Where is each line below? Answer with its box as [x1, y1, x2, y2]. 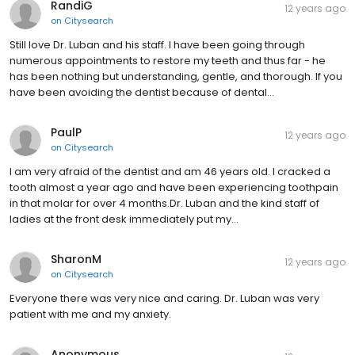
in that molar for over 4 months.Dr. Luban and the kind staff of [10, 196, 319, 212]
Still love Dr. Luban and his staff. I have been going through [10, 37, 305, 53]
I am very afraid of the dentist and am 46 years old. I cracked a [10, 164, 330, 180]
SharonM [51, 251, 101, 268]
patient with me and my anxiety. [10, 307, 171, 323]
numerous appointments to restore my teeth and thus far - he [10, 53, 326, 69]
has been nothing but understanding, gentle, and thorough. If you [10, 69, 342, 85]
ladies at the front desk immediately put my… [10, 212, 239, 227]
